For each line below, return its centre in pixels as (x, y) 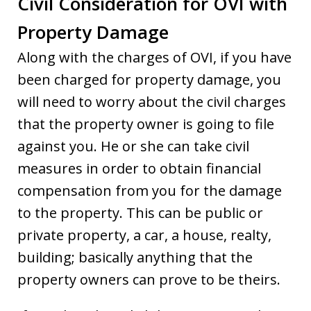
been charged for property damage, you (149, 79)
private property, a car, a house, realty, (144, 235)
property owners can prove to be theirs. (149, 279)
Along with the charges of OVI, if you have (154, 57)
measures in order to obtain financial (139, 168)
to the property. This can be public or (140, 212)
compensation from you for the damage (150, 190)
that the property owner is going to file (146, 124)
